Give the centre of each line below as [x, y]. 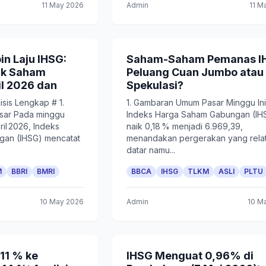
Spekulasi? [155, 85]
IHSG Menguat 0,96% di [190, 256]
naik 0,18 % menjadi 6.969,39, [185, 126]
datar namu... [151, 150]
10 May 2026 [62, 202]
